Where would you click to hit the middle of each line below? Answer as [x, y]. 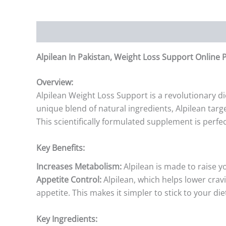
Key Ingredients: [67, 219]
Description [59, 32]
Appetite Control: [69, 180]
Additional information [132, 32]
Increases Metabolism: [79, 166]
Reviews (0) [204, 32]
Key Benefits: [61, 148]
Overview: [55, 82]
